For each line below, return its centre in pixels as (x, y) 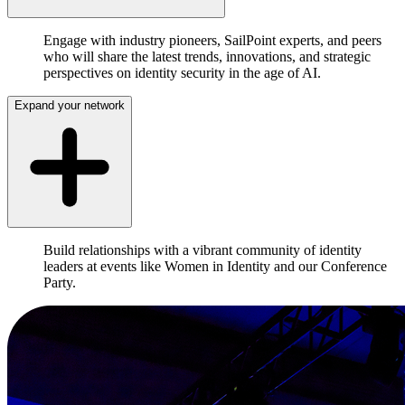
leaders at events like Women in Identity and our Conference (215, 267)
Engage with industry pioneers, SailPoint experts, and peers (212, 41)
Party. (60, 283)
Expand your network (70, 106)
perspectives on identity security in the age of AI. (182, 73)
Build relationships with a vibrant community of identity (202, 250)
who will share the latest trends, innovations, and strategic (207, 57)
